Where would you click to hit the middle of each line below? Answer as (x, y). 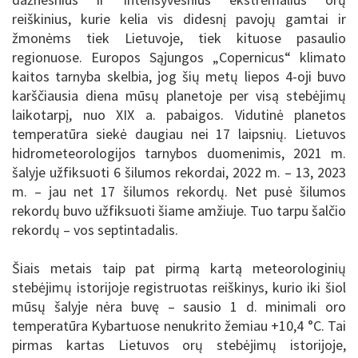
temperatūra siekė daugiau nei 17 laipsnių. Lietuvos (179, 133)
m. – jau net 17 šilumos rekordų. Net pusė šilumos (179, 191)
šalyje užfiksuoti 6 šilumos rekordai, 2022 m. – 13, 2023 (179, 172)
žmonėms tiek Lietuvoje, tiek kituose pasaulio (179, 38)
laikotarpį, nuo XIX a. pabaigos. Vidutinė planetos (179, 114)
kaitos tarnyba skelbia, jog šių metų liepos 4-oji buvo (179, 76)
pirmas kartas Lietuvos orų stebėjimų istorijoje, (179, 344)
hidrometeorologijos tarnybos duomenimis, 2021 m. (179, 153)
